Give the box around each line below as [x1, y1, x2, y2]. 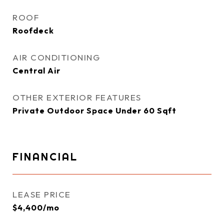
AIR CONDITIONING [12, 52, 100, 62]
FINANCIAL [12, 150, 78, 163]
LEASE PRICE [12, 189, 71, 199]
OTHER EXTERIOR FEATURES [12, 92, 141, 102]
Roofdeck [12, 25, 54, 35]
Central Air [12, 65, 60, 75]
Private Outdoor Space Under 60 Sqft [12, 105, 176, 115]
